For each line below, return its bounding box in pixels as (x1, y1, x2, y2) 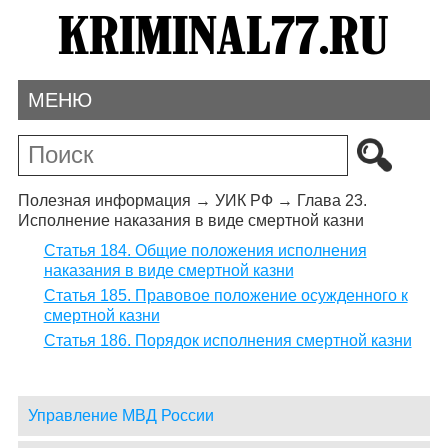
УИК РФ (214, 191, 273, 209)
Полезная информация (17, 191, 191, 209)
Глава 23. (296, 191, 367, 209)
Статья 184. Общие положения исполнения (43, 242, 367, 260)
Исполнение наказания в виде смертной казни (17, 211, 364, 229)
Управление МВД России (27, 407, 214, 425)
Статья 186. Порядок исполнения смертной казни (43, 332, 412, 350)
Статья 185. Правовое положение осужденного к (43, 287, 408, 305)
